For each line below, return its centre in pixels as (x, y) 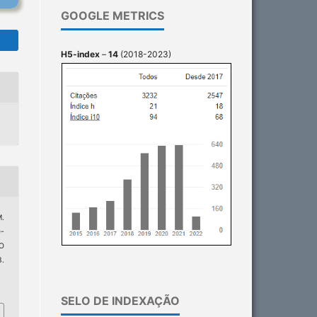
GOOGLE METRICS (113, 16)
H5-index (80, 54)
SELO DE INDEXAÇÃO (120, 301)
